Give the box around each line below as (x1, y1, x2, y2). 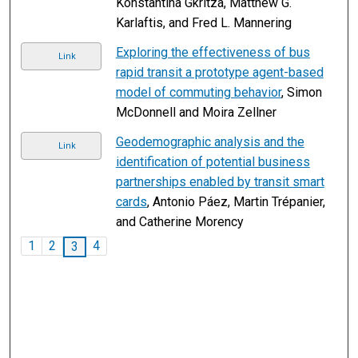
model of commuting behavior (115, 84, 281, 100)
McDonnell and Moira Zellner (115, 104, 276, 120)
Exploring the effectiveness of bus (115, 44, 310, 60)
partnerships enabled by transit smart (115, 173, 324, 189)
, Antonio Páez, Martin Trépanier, (146, 193, 325, 209)
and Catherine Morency (115, 213, 244, 229)
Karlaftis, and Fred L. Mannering (115, 14, 292, 30)
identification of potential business (115, 153, 310, 169)
